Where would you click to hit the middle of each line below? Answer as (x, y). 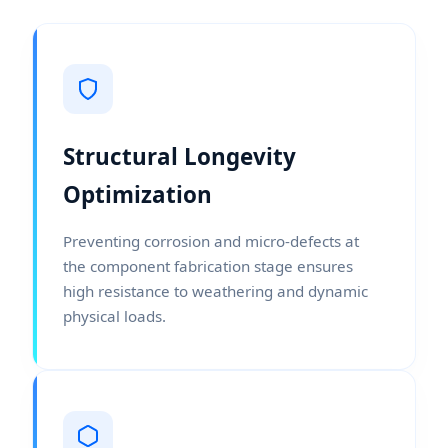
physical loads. (114, 315)
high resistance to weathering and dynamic (215, 290)
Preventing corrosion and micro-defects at (211, 240)
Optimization (137, 194)
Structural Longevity (179, 156)
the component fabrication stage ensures (208, 265)
